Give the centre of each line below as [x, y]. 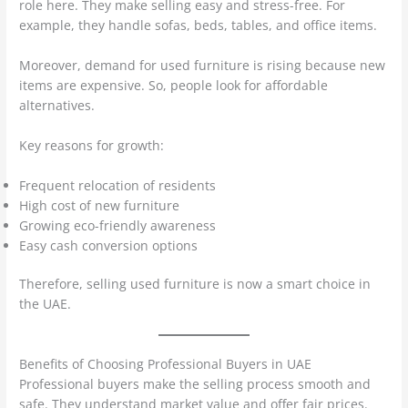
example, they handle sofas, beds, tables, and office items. [199, 25]
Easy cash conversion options [109, 245]
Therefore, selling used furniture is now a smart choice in [195, 284]
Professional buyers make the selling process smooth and [195, 384]
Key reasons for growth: [92, 145]
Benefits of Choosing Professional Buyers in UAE [166, 364]
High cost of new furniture [100, 205]
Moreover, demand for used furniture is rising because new [203, 65]
